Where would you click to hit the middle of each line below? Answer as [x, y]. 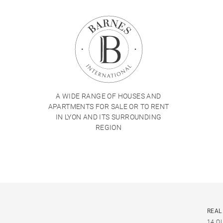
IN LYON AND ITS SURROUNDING [109, 117]
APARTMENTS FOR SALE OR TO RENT [109, 107]
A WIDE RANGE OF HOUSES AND [109, 96]
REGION [109, 128]
